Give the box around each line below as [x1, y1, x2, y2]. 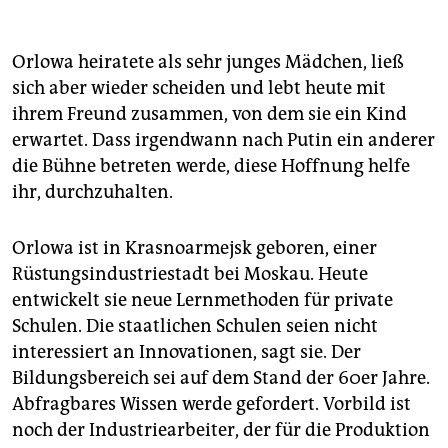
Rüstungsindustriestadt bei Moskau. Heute [12, 263, 368, 286]
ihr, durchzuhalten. [12, 181, 173, 204]
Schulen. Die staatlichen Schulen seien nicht [12, 315, 378, 338]
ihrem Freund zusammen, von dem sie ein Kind [12, 103, 407, 126]
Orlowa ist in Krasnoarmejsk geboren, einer [12, 237, 377, 260]
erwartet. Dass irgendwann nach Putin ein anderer [12, 129, 435, 152]
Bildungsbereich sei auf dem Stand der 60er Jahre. [12, 367, 430, 390]
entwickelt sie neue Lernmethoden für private [12, 289, 393, 312]
